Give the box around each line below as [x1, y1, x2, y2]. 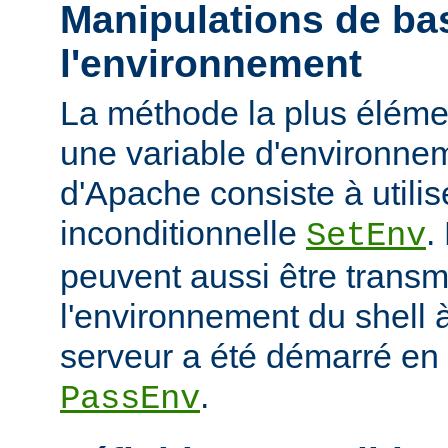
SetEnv [306, 216, 426, 255]
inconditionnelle [60, 213, 306, 252]
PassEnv [60, 379, 200, 418]
